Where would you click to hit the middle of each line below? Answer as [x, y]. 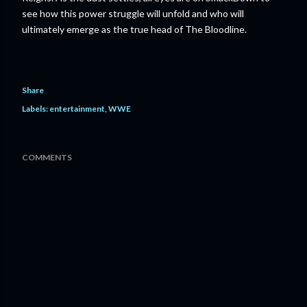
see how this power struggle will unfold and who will [133, 13]
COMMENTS [47, 157]
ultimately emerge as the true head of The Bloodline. [134, 29]
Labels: [35, 109]
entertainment [77, 109]
